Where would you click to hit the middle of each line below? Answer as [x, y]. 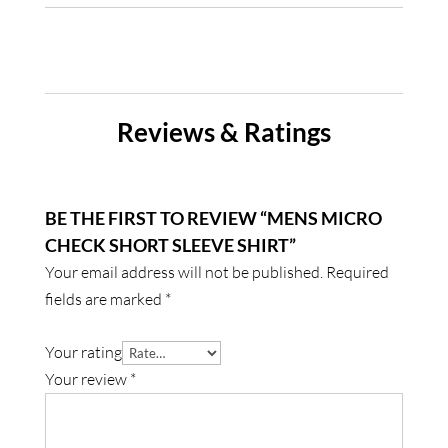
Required [357, 272]
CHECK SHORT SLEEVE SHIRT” [170, 245]
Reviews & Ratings [223, 132]
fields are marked [104, 299]
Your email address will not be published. [183, 272]
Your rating [83, 352]
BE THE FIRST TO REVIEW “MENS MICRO [213, 218]
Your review [87, 379]
